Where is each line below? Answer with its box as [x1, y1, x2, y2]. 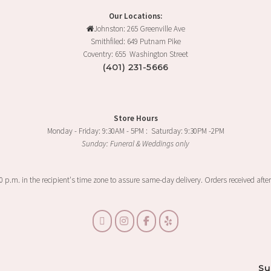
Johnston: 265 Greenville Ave [93, 23, 185, 34]
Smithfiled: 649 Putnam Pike [90, 36, 181, 47]
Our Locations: [109, 10, 162, 21]
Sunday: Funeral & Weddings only [82, 138, 189, 149]
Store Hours [113, 113, 158, 123]
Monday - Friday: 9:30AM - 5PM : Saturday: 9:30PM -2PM [47, 125, 224, 136]
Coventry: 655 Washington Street [83, 48, 188, 59]
